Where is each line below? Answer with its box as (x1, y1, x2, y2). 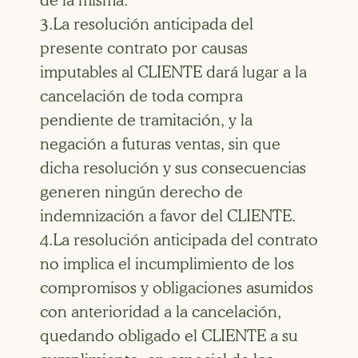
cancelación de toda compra (40, 86, 243, 105)
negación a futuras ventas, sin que (40, 133, 280, 153)
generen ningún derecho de (40, 181, 243, 201)
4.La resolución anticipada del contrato (40, 229, 318, 249)
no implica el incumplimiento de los (40, 253, 294, 273)
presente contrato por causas (40, 38, 248, 58)
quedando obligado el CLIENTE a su (40, 325, 298, 345)
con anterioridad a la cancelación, (40, 301, 281, 321)
